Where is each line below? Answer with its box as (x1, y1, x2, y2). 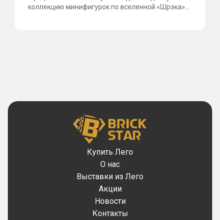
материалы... (134, 12, 175, 20)
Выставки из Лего (77, 172, 143, 181)
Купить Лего (87, 147, 133, 157)
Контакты (92, 209, 128, 218)
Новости (94, 196, 126, 206)
